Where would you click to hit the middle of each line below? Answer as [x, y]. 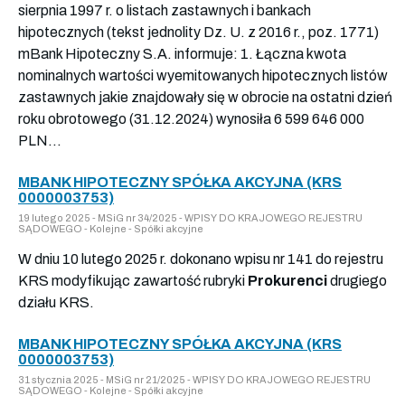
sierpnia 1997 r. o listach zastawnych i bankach [165, 10]
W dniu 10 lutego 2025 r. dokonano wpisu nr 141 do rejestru [201, 259]
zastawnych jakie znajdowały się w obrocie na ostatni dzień [205, 97]
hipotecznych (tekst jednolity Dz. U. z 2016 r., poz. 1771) [198, 32]
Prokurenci [287, 280]
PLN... [40, 140]
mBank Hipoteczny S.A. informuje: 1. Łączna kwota [182, 53]
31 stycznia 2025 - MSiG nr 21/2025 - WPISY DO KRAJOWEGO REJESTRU [194, 379]
